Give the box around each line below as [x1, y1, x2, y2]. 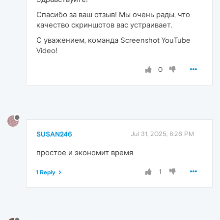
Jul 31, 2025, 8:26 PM [131, 130, 194, 137]
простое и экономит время [36, 148, 133, 157]
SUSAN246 [36, 130, 72, 138]
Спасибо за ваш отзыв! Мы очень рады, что [36, 10, 190, 19]
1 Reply [36, 168, 55, 176]
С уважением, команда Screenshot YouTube [36, 36, 191, 45]
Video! [36, 46, 57, 55]
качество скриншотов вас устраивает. [36, 21, 172, 29]
